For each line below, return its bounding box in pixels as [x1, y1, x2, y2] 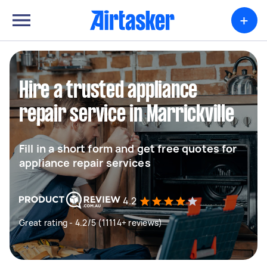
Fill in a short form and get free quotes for [19, 141, 237, 156]
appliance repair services [19, 156, 151, 170]
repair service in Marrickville [19, 104, 234, 126]
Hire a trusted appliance [19, 80, 197, 102]
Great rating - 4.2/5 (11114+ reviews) [19, 217, 163, 228]
